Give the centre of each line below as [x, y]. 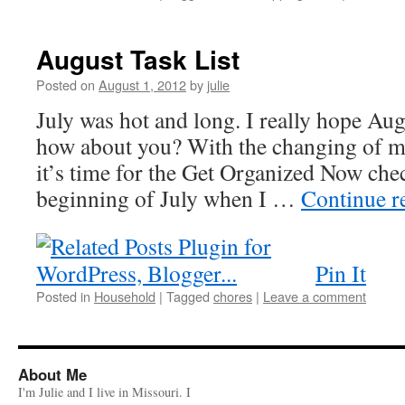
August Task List [138, 59]
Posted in [63, 296]
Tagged [188, 296]
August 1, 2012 [142, 85]
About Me [52, 374]
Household [125, 296]
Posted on [66, 85]
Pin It [341, 273]
